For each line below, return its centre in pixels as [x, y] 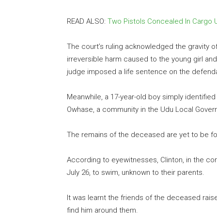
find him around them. [102, 210]
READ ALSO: [87, 22]
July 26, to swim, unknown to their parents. [136, 173]
